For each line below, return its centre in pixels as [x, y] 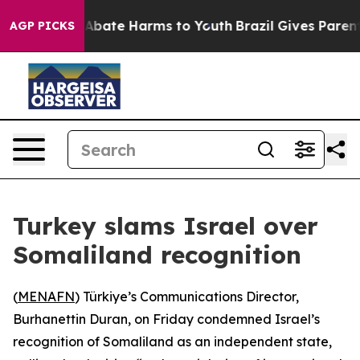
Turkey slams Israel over [166, 226]
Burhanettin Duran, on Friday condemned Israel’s [166, 319]
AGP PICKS [42, 26]
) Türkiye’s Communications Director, [187, 297]
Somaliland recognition [157, 255]
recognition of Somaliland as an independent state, [172, 342]
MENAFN [46, 297]
